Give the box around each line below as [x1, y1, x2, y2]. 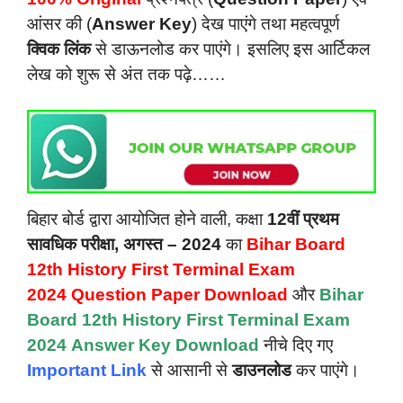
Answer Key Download [67, 336, 259, 355]
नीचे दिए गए [264, 336, 333, 355]
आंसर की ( [27, 13, 92, 33]
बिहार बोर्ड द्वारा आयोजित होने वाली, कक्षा [27, 210, 267, 229]
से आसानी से [147, 361, 232, 381]
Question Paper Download [67, 285, 288, 305]
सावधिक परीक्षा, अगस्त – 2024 [27, 235, 221, 255]
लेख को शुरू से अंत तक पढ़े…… [27, 64, 226, 84]
